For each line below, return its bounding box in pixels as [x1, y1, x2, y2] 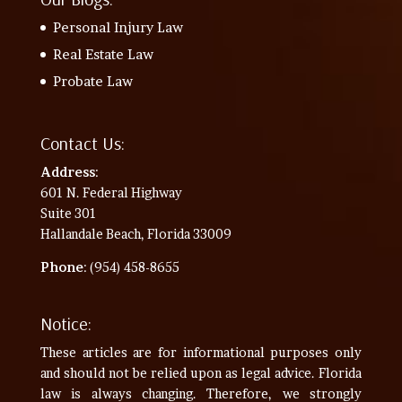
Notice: [39, 311, 92, 335]
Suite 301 [39, 205, 97, 222]
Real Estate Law [52, 46, 153, 64]
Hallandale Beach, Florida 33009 [39, 226, 232, 242]
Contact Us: [39, 132, 125, 155]
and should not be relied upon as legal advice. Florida [39, 364, 363, 380]
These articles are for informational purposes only [39, 344, 363, 360]
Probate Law [52, 73, 133, 91]
